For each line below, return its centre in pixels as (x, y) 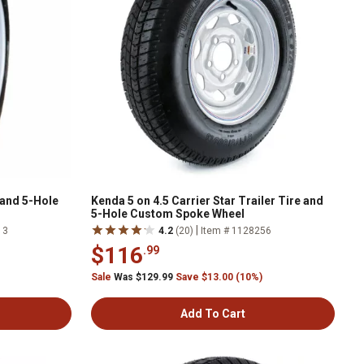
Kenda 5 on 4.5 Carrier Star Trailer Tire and (207, 201)
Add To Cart (213, 314)
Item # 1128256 (236, 231)
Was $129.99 (143, 277)
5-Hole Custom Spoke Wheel (168, 214)
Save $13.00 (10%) (219, 277)
